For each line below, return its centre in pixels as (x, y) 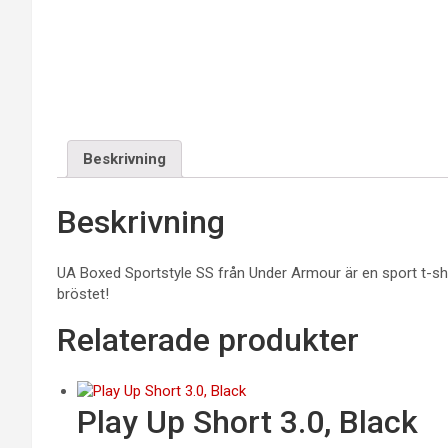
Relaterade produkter (208, 340)
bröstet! (83, 294)
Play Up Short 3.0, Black (247, 422)
